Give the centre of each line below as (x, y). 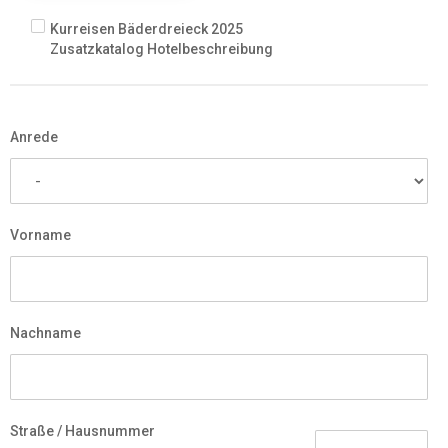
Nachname (45, 332)
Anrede (34, 136)
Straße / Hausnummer (82, 430)
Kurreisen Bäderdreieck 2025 (146, 28)
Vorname (40, 234)
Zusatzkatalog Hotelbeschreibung (161, 48)
